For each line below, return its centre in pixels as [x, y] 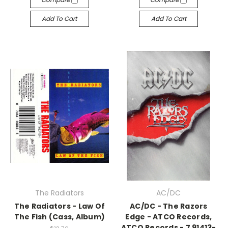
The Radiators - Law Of [59, 206]
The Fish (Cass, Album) [59, 217]
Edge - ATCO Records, [169, 217]
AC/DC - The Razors [169, 206]
